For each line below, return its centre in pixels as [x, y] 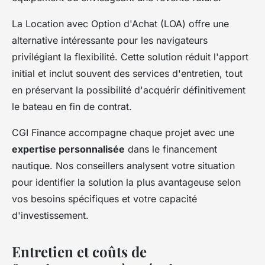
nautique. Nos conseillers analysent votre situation [123, 165]
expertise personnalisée [68, 149]
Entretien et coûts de [79, 251]
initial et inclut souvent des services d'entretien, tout [127, 73]
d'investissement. [50, 215]
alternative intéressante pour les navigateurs [110, 40]
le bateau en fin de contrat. [72, 106]
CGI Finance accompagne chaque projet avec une [123, 132]
